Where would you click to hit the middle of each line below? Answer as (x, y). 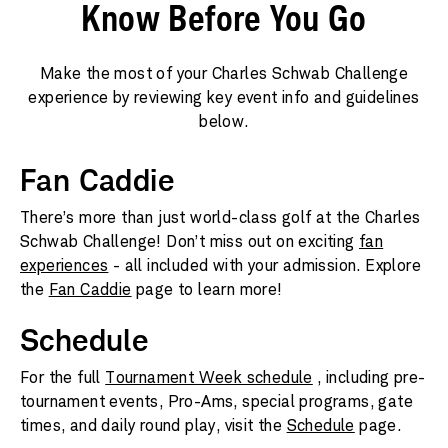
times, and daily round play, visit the (153, 425)
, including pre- (369, 377)
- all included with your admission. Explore (265, 265)
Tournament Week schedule (209, 377)
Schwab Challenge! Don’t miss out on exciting (189, 241)
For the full (63, 377)
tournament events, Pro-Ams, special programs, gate (216, 401)
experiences (64, 265)
